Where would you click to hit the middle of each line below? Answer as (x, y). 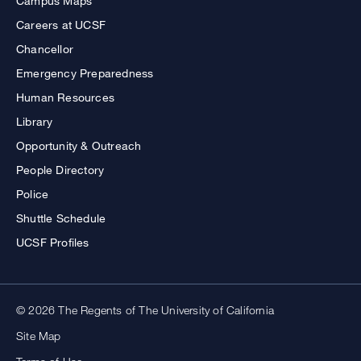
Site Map (39, 336)
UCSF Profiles (53, 243)
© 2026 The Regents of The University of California (145, 310)
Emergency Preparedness (85, 73)
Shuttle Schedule (61, 218)
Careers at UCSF (61, 25)
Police (33, 194)
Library (35, 122)
